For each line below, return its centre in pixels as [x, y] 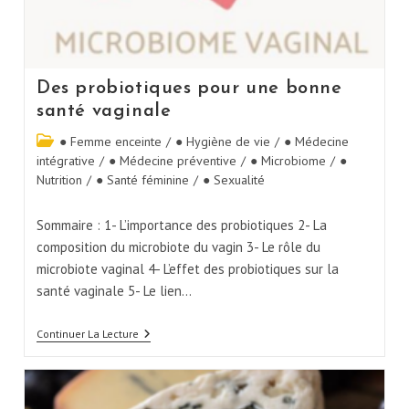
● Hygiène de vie [222, 141]
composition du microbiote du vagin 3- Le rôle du [178, 246]
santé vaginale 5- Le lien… [114, 290]
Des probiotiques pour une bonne [189, 88]
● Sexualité [233, 179]
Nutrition [59, 179]
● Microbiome [288, 160]
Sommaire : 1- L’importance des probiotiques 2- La [181, 225]
